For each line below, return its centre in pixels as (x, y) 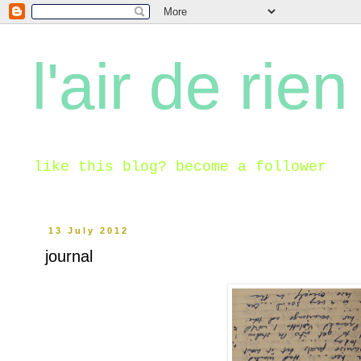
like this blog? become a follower (180, 167)
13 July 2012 (89, 230)
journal (69, 256)
